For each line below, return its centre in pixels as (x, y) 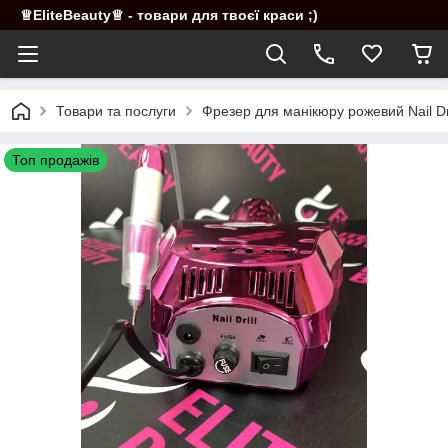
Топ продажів (55, 160)
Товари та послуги (116, 111)
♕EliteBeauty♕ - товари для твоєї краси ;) (169, 15)
